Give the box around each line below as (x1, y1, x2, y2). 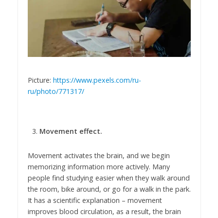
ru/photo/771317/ (27, 87, 84, 96)
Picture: (27, 75, 53, 85)
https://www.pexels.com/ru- (53, 75, 141, 85)
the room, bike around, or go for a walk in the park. (27, 184, 191, 194)
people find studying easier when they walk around (27, 173, 190, 182)
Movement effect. (39, 127, 102, 136)
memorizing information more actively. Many (27, 162, 170, 171)
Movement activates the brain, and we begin (27, 150, 170, 160)
